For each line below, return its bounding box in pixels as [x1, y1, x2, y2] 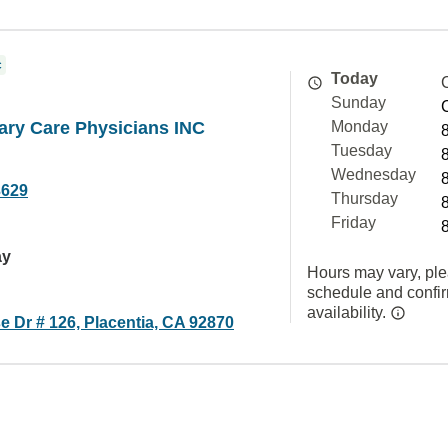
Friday [331, 214, 376, 231]
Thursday [331, 190, 398, 207]
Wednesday [331, 166, 416, 183]
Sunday [331, 94, 386, 111]
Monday [331, 118, 388, 135]
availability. [307, 304, 390, 321]
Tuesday [331, 142, 392, 159]
